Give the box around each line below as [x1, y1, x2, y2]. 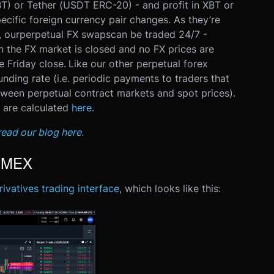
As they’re [173, 13, 220, 26]
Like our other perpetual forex [68, 57, 208, 70]
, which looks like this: [119, 182, 221, 194]
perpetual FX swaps [19, 28, 111, 40]
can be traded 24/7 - [110, 28, 207, 40]
